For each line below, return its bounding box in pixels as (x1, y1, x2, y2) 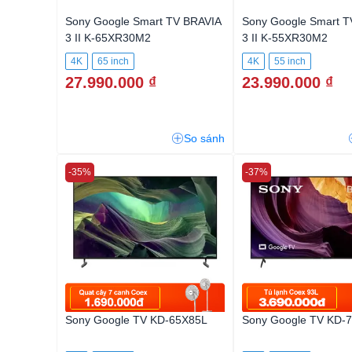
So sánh (184, 132, 225, 145)
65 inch (97, 56, 129, 67)
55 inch (274, 56, 306, 67)
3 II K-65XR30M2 (65, 31, 151, 44)
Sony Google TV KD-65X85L (65, 313, 207, 326)
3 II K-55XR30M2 (242, 31, 328, 44)
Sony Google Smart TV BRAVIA (65, 15, 221, 27)
